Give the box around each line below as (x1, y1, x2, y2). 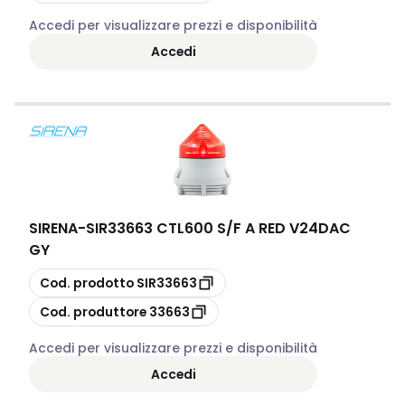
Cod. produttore (40, 302, 146, 321)
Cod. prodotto (40, 273, 134, 292)
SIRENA (29, 218, 78, 239)
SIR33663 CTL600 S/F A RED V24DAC (86, 218, 351, 239)
